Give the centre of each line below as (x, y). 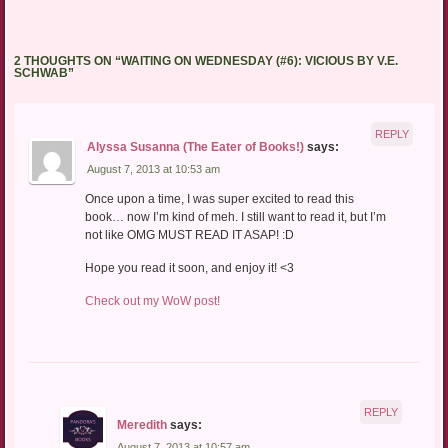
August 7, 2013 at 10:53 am (153, 168)
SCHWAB (40, 73)
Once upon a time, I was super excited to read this (219, 199)
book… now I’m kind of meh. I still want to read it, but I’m (235, 217)
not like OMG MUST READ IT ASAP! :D (189, 235)
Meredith (142, 424)
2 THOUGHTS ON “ (67, 61)
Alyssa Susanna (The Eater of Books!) (195, 146)
